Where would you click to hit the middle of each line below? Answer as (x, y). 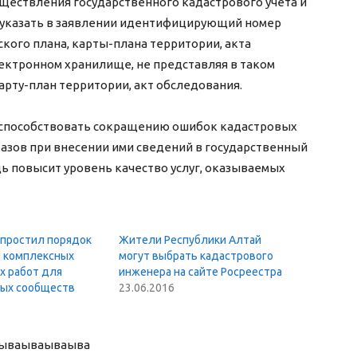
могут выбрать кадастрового (196, 256)
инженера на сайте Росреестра (201, 272)
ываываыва (55, 345)
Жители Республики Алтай (190, 240)
